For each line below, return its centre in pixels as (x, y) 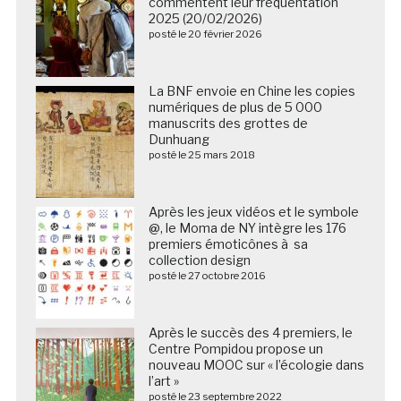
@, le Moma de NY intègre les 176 (247, 227)
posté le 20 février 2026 (205, 34)
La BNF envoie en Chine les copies (252, 90)
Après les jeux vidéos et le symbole (253, 211)
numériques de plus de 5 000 (235, 107)
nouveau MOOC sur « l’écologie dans (256, 364)
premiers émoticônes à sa (228, 243)
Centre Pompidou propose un (235, 348)
